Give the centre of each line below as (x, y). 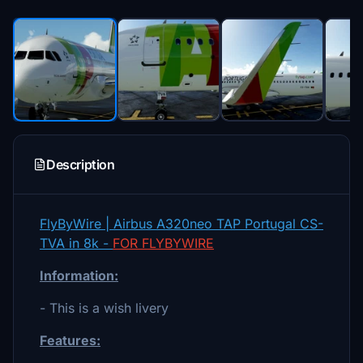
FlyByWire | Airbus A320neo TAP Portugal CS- (181, 224)
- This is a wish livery (104, 308)
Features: (70, 340)
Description (81, 164)
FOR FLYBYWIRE (163, 243)
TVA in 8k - (76, 243)
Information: (79, 275)
